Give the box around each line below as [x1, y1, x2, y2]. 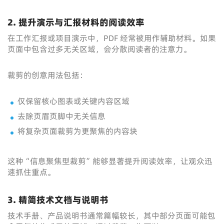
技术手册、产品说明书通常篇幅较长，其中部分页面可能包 [7, 210, 215, 221]
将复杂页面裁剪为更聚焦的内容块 [17, 125, 137, 136]
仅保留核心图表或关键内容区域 [17, 95, 129, 106]
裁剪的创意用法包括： [7, 69, 87, 80]
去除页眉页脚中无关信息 [17, 110, 105, 121]
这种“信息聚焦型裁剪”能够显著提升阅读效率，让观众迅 [7, 155, 212, 166]
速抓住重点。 [7, 166, 55, 177]
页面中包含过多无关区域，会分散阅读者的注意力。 [7, 43, 191, 54]
